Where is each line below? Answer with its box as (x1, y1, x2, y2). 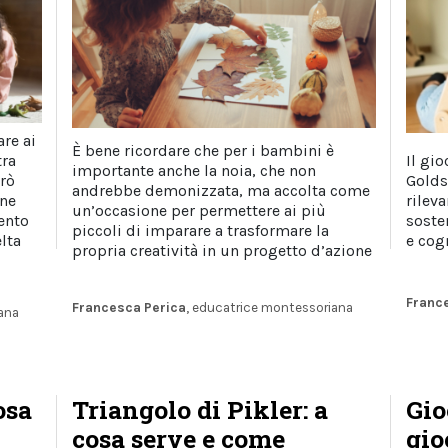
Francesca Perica (72, 300, 187, 316)
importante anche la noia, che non (72, 161, 317, 181)
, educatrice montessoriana (186, 300, 354, 316)
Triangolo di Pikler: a (72, 393, 329, 427)
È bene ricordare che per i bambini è (72, 141, 335, 161)
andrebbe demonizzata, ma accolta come (72, 181, 371, 201)
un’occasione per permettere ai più (72, 201, 327, 221)
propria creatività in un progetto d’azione (72, 241, 373, 261)
